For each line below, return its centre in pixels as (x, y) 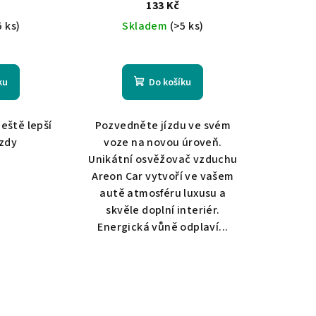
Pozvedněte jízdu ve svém (163, 126)
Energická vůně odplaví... (163, 227)
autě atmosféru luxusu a (163, 194)
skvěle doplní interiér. (163, 211)
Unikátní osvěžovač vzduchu (163, 160)
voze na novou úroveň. (163, 143)
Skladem (146, 26)
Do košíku (170, 83)
